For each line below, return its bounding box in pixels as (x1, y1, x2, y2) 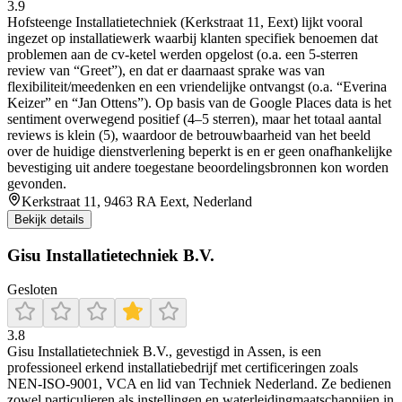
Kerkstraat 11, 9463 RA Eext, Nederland (22, 193, 252, 209)
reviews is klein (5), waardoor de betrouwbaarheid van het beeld (7, 127, 371, 143)
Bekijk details (14, 212, 84, 226)
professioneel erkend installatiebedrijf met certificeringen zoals (7, 360, 358, 376)
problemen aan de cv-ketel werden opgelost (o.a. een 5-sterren (7, 46, 358, 62)
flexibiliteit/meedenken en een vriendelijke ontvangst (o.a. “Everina (7, 78, 387, 94)
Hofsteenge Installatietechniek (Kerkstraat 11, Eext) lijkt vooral (7, 13, 363, 30)
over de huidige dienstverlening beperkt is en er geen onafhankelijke (7, 143, 392, 159)
